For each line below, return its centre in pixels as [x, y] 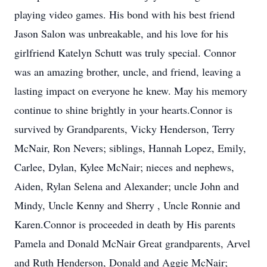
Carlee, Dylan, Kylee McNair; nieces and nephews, [124, 167]
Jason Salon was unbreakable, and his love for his [121, 33]
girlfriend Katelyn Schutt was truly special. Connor [125, 52]
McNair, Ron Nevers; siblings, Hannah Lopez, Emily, [130, 148]
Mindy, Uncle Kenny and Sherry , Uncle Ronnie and [127, 205]
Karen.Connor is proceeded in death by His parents [125, 224]
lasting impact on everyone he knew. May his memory [131, 91]
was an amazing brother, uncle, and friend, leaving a [128, 72]
